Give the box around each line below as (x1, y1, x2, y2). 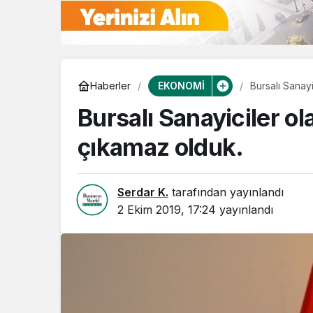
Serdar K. (117, 184, 168, 199)
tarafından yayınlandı (168, 184, 284, 199)
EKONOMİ (157, 79, 205, 92)
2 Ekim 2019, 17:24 (117, 202, 216, 217)
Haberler (90, 80, 131, 92)
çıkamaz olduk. (78, 132, 244, 161)
